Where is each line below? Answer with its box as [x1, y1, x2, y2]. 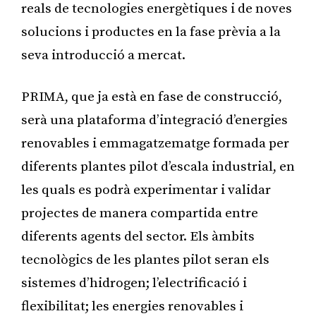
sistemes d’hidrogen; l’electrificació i [21, 274, 247, 291]
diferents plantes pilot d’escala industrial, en [21, 158, 295, 175]
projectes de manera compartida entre [21, 205, 258, 221]
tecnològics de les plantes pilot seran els [21, 251, 269, 268]
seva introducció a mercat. [21, 47, 186, 63]
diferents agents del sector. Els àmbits [21, 228, 255, 245]
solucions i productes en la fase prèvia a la [21, 23, 281, 40]
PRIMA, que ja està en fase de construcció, [21, 88, 282, 105]
